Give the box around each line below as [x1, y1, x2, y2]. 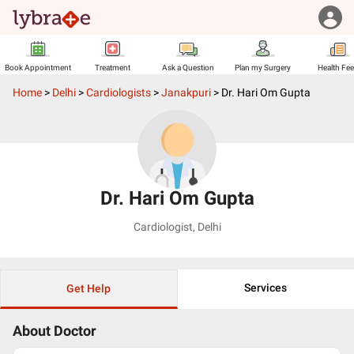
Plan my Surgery [235, 63, 291, 72]
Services [244, 281, 288, 294]
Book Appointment [4, 63, 71, 72]
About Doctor [13, 323, 96, 339]
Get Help [66, 282, 111, 295]
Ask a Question [161, 63, 214, 72]
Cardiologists [86, 86, 151, 99]
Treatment [95, 63, 130, 72]
